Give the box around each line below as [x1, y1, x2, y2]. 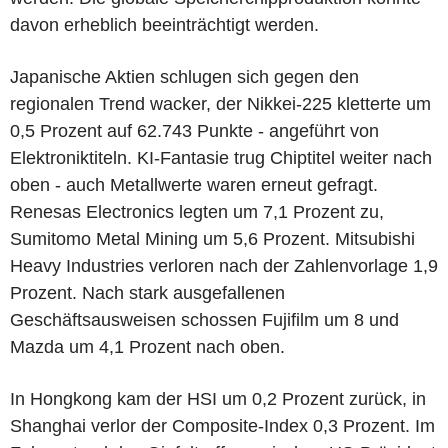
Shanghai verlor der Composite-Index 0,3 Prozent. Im [10, 415, 435, 436]
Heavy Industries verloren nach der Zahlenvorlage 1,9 [10, 255, 438, 276]
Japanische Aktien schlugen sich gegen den [10, 66, 359, 87]
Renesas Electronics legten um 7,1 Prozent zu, [10, 201, 384, 222]
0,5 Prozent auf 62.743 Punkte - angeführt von [10, 120, 379, 141]
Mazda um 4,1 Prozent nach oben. [10, 336, 285, 357]
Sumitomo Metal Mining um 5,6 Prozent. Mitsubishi [10, 228, 415, 249]
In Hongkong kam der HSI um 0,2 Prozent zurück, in [10, 388, 426, 409]
